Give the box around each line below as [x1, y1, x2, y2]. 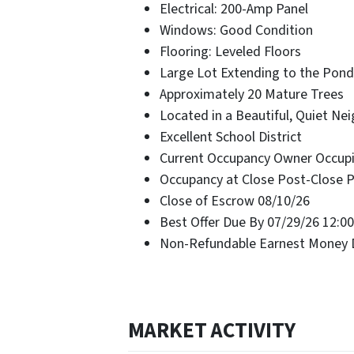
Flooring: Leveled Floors [160, 41, 301, 62]
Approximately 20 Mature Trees [160, 84, 344, 104]
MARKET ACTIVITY [128, 314, 296, 346]
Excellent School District [160, 126, 302, 147]
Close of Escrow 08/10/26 [160, 190, 310, 211]
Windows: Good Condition [160, 20, 313, 40]
